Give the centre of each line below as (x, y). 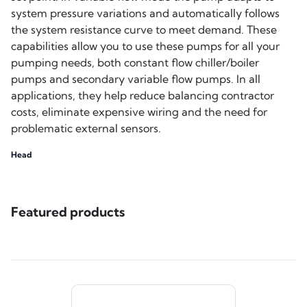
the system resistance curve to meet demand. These (144, 30)
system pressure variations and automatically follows (145, 13)
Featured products (68, 212)
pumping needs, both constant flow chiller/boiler (135, 63)
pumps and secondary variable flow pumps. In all (136, 79)
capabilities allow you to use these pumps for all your (145, 46)
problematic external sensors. (86, 128)
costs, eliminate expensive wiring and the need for (139, 112)
